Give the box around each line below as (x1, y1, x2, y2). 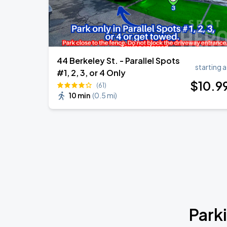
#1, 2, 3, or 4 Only (57, 67, 126, 78)
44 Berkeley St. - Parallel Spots (57, 55, 180, 66)
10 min (69, 91, 90, 100)
